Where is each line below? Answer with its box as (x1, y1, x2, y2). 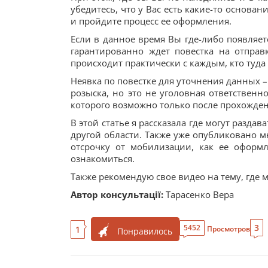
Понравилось (117, 226, 172, 237)
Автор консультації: (71, 188, 163, 200)
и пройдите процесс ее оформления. (71, 15, 232, 27)
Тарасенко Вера (163, 188, 234, 200)
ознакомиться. (71, 153, 135, 165)
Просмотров (207, 224, 250, 234)
